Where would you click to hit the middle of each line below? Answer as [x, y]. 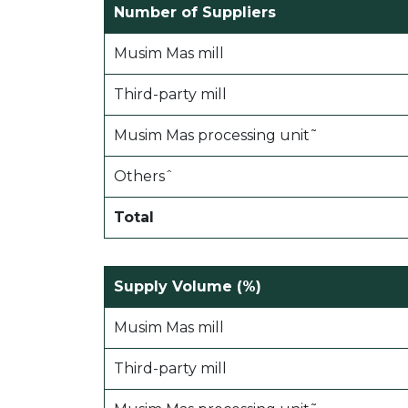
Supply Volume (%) [188, 287]
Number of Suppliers [195, 13]
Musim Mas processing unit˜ [216, 136]
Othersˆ [144, 177]
